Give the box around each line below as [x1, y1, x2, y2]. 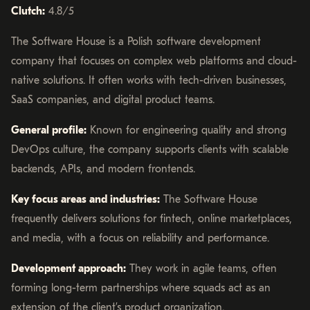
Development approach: [11, 262, 126, 275]
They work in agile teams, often [126, 262, 277, 275]
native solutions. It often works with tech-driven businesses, [11, 73, 286, 86]
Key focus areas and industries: [11, 192, 160, 206]
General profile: [11, 123, 86, 136]
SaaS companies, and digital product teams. [11, 93, 215, 106]
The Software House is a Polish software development [11, 35, 261, 48]
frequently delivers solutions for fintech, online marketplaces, [11, 212, 292, 225]
